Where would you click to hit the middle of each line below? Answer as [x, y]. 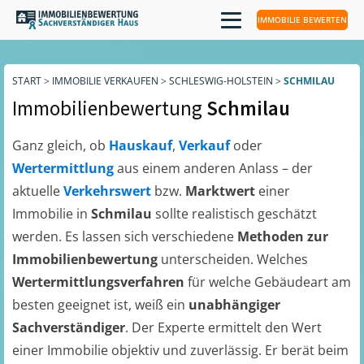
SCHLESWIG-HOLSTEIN [221, 81]
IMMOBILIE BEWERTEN [302, 19]
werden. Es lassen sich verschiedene [125, 236]
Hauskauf [141, 145]
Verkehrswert [109, 191]
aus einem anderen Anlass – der [215, 168]
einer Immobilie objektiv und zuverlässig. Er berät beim [180, 350]
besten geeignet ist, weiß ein [100, 305]
